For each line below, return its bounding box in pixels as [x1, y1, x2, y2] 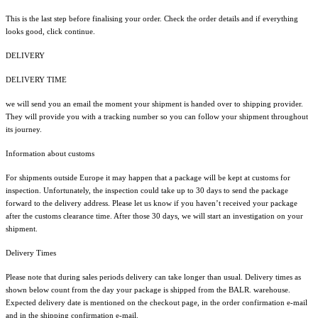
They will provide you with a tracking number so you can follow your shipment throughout [6, 111, 308, 121]
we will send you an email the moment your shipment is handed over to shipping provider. [6, 99, 303, 108]
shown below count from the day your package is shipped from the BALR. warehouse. [6, 285, 290, 294]
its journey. [6, 124, 42, 133]
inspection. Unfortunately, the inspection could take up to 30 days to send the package [6, 185, 288, 194]
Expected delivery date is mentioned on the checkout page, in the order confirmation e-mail [6, 297, 307, 307]
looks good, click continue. [6, 26, 95, 35]
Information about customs [6, 148, 94, 158]
